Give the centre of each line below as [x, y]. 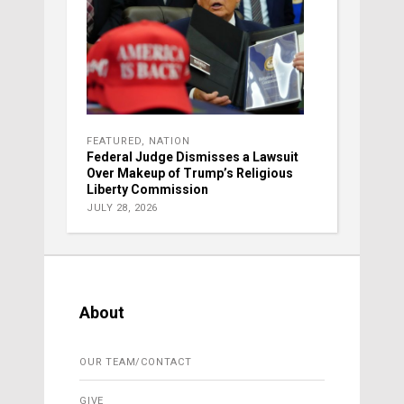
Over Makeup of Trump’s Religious [190, 174]
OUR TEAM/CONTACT [136, 363]
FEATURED [114, 142]
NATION [170, 142]
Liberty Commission [147, 190]
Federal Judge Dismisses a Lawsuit [193, 157]
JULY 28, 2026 [122, 208]
